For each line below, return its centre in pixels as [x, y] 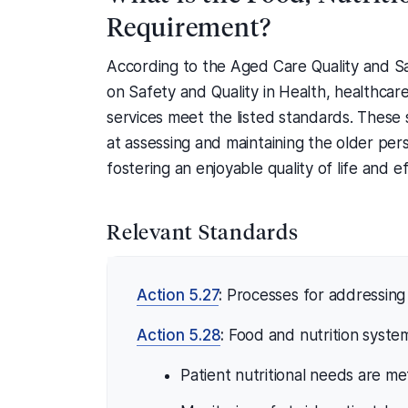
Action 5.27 [178, 295]
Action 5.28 [179, 335]
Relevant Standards [203, 230]
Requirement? [189, 25]
